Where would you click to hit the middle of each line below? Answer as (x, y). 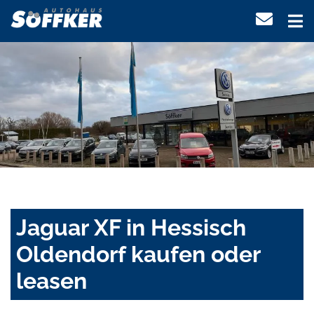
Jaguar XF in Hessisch (131, 228)
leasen (52, 281)
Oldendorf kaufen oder (138, 254)
